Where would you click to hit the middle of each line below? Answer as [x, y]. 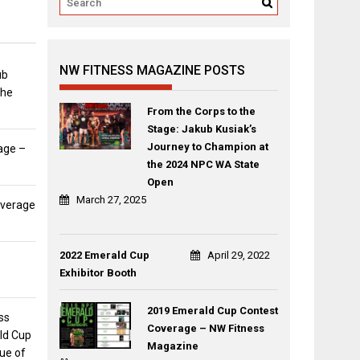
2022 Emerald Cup [105, 255]
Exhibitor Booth [98, 273]
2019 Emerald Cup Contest [212, 311]
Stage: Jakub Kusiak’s [201, 129]
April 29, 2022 [239, 255]
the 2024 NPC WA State [203, 164]
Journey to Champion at [207, 147]
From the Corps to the [201, 111]
